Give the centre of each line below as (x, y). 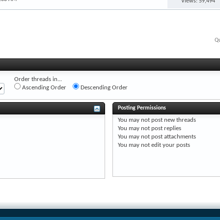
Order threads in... (38, 79)
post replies (165, 128)
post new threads (173, 120)
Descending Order (103, 87)
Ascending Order (43, 87)
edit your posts (170, 145)
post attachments (173, 137)
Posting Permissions (142, 108)
